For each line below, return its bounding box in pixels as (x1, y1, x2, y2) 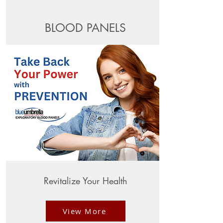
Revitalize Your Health (43, 175, 127, 187)
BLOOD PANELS (45, 20, 126, 35)
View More (62, 206, 107, 216)
